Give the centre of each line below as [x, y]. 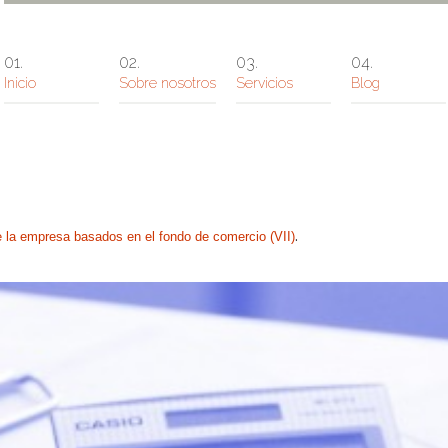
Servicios [264, 83]
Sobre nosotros [167, 83]
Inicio [20, 83]
